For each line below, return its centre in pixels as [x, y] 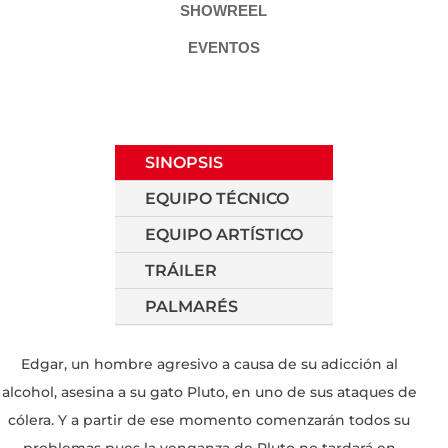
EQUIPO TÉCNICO [217, 198]
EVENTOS [223, 47]
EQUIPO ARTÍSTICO [224, 234]
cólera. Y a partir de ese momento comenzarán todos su [209, 419]
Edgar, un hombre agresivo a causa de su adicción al [209, 363]
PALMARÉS [191, 306]
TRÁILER [181, 270]
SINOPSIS [184, 162]
